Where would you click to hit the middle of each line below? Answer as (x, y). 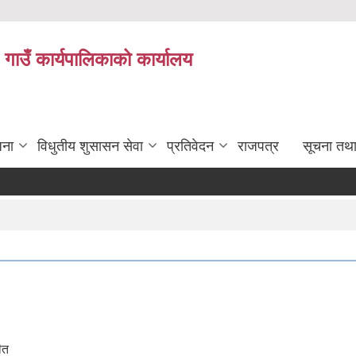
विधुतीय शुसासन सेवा (90, 146)
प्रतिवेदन (190, 146)
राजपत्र (258, 146)
